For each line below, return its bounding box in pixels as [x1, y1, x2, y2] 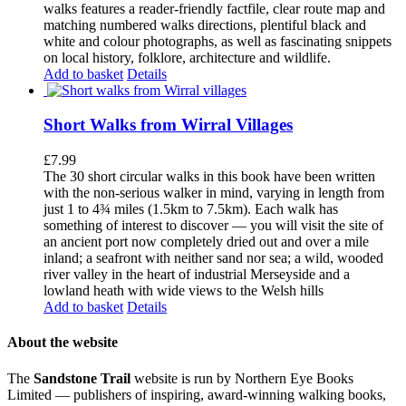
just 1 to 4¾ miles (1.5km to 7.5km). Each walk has [43, 201, 338, 217]
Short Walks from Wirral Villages [43, 115, 293, 135]
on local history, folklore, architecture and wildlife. [43, 49, 331, 65]
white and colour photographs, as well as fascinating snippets [43, 33, 391, 49]
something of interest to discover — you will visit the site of [43, 217, 383, 234]
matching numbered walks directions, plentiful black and [43, 16, 366, 33]
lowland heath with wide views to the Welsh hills [43, 283, 324, 299]
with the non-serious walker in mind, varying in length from [43, 185, 384, 201]
